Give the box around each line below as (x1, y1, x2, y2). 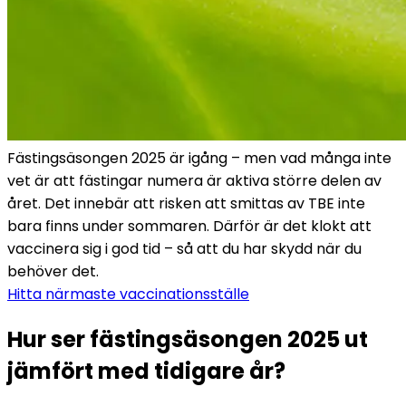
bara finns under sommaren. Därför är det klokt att (7, 215, 372, 237)
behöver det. (7, 260, 102, 282)
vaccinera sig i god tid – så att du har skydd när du (7, 237, 362, 259)
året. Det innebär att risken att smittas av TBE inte (7, 192, 365, 214)
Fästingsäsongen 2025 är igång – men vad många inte (7, 147, 391, 169)
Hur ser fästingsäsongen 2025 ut (7, 324, 368, 354)
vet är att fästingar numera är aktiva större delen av (7, 169, 382, 191)
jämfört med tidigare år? (7, 355, 285, 386)
